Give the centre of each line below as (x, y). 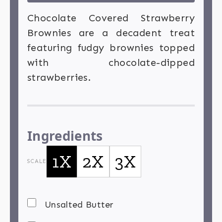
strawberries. (59, 78)
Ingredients (65, 136)
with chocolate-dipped (111, 63)
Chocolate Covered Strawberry (111, 18)
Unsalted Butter (79, 205)
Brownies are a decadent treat (111, 33)
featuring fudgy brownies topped (111, 48)
